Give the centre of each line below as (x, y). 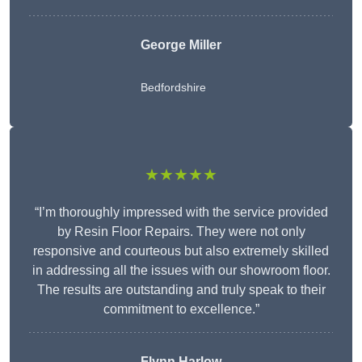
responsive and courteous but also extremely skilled (181, 251)
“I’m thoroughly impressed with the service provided (181, 213)
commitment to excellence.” (181, 309)
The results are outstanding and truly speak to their (181, 290)
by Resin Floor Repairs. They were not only (181, 232)
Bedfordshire (173, 88)
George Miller (181, 45)
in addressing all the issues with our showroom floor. (181, 271)
